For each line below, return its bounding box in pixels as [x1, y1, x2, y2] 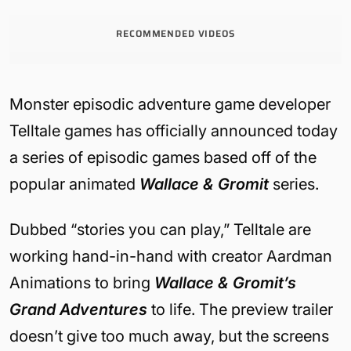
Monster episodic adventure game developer [9, 95, 331, 114]
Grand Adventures [9, 300, 147, 319]
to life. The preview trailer [147, 300, 333, 319]
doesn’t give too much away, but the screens [9, 327, 329, 346]
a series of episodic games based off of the [9, 148, 317, 167]
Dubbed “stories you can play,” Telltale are [9, 220, 311, 239]
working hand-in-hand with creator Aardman [9, 247, 332, 266]
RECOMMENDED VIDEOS [116, 26, 235, 41]
